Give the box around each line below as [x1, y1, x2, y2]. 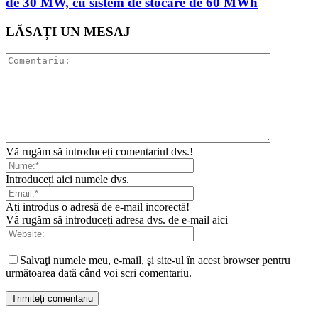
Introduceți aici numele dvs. [6, 172, 129, 185]
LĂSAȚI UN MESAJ [6, 23, 131, 39]
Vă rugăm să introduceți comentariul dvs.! [6, 145, 193, 158]
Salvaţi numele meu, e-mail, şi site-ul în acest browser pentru [20, 253, 290, 266]
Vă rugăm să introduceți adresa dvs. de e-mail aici [6, 213, 228, 226]
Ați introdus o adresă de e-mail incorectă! [6, 200, 190, 213]
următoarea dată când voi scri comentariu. [6, 266, 192, 279]
